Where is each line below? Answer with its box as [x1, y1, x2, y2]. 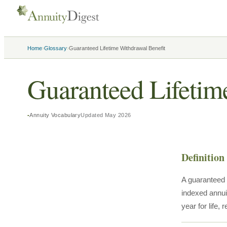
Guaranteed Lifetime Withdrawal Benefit [69, 45, 165, 51]
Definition [181, 150, 224, 165]
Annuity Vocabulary [29, 112, 81, 118]
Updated [81, 112, 105, 118]
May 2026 [104, 112, 131, 118]
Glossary [44, 45, 67, 51]
